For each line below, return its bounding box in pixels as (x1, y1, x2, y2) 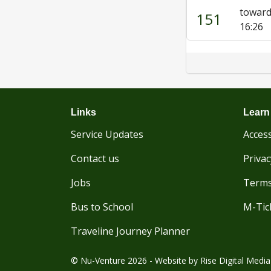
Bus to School (71, 200, 133, 214)
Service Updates (71, 128, 143, 141)
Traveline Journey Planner (71, 224, 190, 238)
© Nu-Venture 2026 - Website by (71, 255, 200, 266)
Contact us (71, 152, 119, 165)
